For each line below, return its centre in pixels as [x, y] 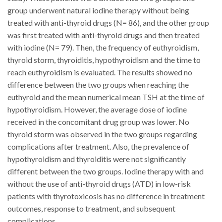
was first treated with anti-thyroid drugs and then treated [104, 35]
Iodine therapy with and [164, 171]
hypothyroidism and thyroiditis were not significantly [97, 159]
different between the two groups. [66, 171]
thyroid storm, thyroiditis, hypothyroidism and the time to [104, 60]
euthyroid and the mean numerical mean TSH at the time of [106, 97]
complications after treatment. [60, 147]
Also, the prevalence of [151, 147]
